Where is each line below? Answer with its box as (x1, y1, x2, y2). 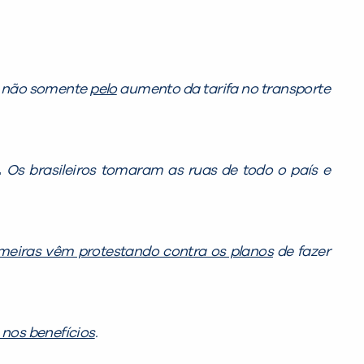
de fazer (272, 244, 330, 259)
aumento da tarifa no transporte (116, 81, 330, 97)
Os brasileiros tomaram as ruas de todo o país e (6, 162, 330, 178)
